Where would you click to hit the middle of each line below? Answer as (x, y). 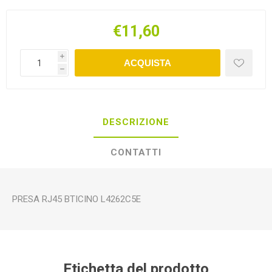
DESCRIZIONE (136, 122)
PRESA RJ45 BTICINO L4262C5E (76, 199)
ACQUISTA (147, 63)
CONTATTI (136, 152)
